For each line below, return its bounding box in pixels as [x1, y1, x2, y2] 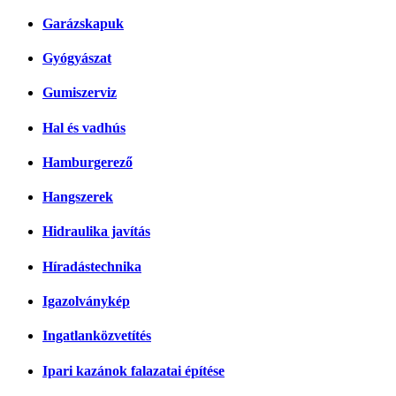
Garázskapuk [42, 15, 124, 31]
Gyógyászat [42, 50, 111, 66]
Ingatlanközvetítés [42, 328, 151, 344]
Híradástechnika [42, 258, 141, 274]
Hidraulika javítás [42, 224, 150, 240]
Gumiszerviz [42, 85, 117, 101]
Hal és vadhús [42, 119, 126, 135]
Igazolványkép [42, 293, 130, 308]
